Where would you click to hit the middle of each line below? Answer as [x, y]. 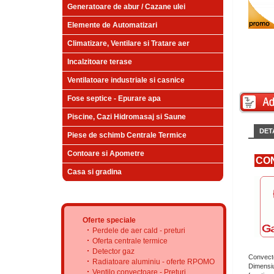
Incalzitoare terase [100, 62]
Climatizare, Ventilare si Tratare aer [128, 43]
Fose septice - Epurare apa [114, 98]
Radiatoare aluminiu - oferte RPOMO [154, 262]
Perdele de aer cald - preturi [139, 231]
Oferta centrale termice [130, 241]
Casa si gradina [94, 172]
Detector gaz [113, 251]
